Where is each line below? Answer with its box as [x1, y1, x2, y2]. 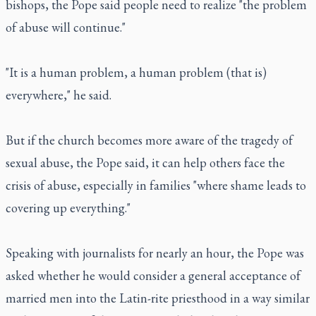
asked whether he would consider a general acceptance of [6, 267, 300, 284]
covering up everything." [6, 200, 130, 216]
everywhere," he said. [6, 87, 111, 103]
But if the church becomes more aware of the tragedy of [6, 132, 293, 148]
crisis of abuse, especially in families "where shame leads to [6, 177, 306, 193]
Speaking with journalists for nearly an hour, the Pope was [6, 245, 304, 261]
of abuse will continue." [6, 19, 126, 35]
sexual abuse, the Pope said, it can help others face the [6, 154, 285, 171]
